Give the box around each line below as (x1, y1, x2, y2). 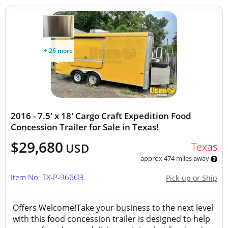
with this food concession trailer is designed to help (13, 213, 210, 224)
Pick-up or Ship (166, 173, 217, 183)
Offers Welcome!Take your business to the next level (13, 202, 213, 213)
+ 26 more (43, 46, 73, 55)
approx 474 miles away (140, 154, 211, 163)
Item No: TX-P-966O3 (11, 172, 84, 182)
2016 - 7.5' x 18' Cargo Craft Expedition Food (11, 110, 191, 122)
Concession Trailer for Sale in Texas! (11, 121, 159, 133)
